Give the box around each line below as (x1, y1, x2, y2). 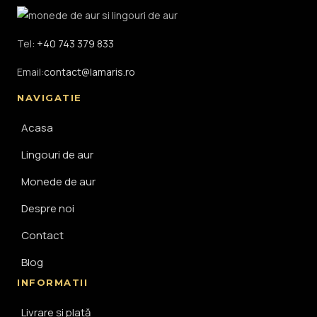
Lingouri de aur (21, 147, 93, 163)
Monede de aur (21, 174, 96, 190)
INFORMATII (17, 277, 88, 289)
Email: (17, 65, 44, 79)
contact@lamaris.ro (44, 65, 135, 79)
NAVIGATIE (17, 92, 83, 104)
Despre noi (21, 201, 74, 217)
